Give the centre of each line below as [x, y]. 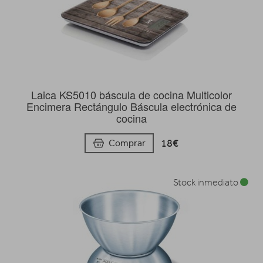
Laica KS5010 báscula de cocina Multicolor [131, 95]
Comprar [127, 143]
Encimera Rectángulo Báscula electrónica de [131, 107]
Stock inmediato [207, 182]
